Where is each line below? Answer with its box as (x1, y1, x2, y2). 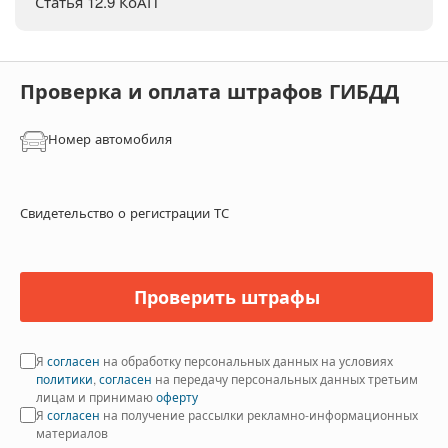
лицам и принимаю (36, 388, 153, 405)
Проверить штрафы (133, 283, 320, 310)
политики (36, 370, 93, 387)
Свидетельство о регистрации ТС (20, 202, 229, 222)
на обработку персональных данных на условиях (103, 352, 393, 369)
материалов (36, 424, 108, 441)
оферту (156, 388, 198, 405)
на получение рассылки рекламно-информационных (103, 406, 418, 423)
